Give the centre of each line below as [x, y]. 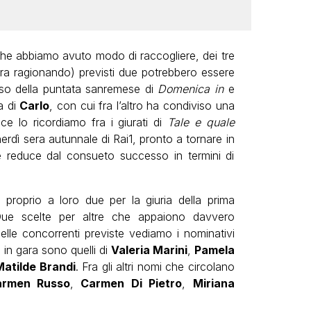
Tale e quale [201, 122]
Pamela [213, 250]
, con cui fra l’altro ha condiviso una [142, 105]
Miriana [213, 283]
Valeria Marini [150, 250]
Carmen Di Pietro [132, 283]
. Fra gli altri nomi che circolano [155, 266]
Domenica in [191, 89]
